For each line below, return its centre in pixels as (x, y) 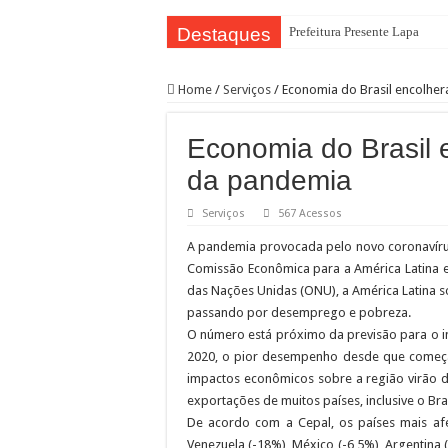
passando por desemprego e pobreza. (299, 312)
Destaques (224, 34)
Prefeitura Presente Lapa (354, 31)
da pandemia (269, 180)
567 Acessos (310, 213)
